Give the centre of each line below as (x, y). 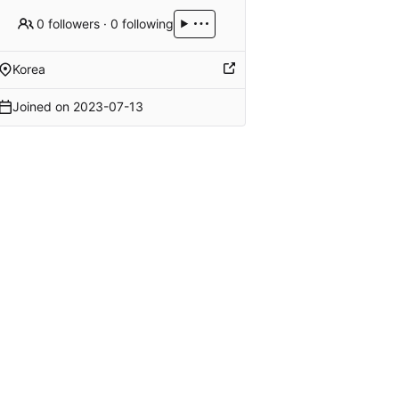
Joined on (42, 107)
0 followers (69, 23)
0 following (142, 23)
